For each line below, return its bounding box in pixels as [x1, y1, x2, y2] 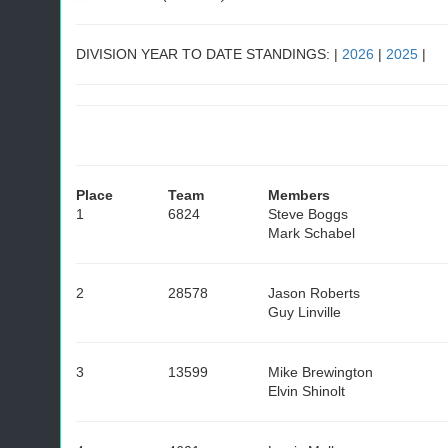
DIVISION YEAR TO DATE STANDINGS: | [76, 46, 342, 62]
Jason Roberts [268, 285, 360, 301]
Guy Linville [268, 304, 341, 320]
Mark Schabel [268, 225, 355, 241]
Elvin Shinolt [268, 383, 345, 399]
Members [268, 187, 330, 203]
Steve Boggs [268, 206, 348, 222]
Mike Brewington [268, 364, 373, 380]
